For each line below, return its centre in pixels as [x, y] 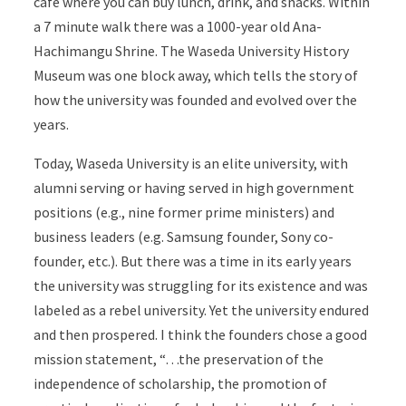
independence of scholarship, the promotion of [181, 383]
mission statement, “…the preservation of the [179, 358]
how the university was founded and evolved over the [196, 99]
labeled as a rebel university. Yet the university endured [202, 309]
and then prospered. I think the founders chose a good [201, 334]
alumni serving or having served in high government [194, 187]
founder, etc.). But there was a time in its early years [193, 261]
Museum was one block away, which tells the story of [196, 75]
